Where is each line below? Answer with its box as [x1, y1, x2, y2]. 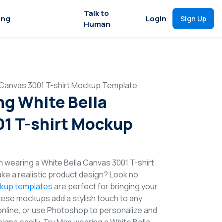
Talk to [84, 7, 109, 18]
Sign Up [180, 14, 206, 23]
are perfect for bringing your [53, 181, 158, 192]
